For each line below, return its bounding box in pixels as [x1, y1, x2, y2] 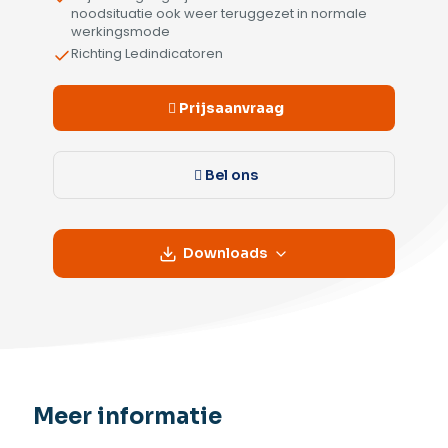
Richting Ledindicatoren [71, 44, 223, 63]
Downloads [183, 244, 267, 262]
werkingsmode [71, 22, 170, 41]
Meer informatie [33, 403, 222, 430]
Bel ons [204, 166, 258, 184]
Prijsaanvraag [178, 99, 284, 117]
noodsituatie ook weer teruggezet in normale [71, 4, 367, 23]
